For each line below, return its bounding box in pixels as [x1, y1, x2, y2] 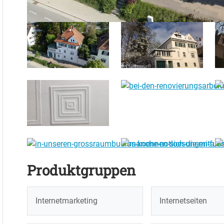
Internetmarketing [35, 196, 97, 206]
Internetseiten [159, 196, 207, 206]
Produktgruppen [27, 161, 135, 180]
